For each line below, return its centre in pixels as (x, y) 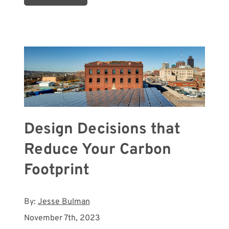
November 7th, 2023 (62, 218)
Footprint (56, 170)
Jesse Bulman (64, 202)
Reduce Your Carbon (97, 150)
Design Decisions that (102, 129)
